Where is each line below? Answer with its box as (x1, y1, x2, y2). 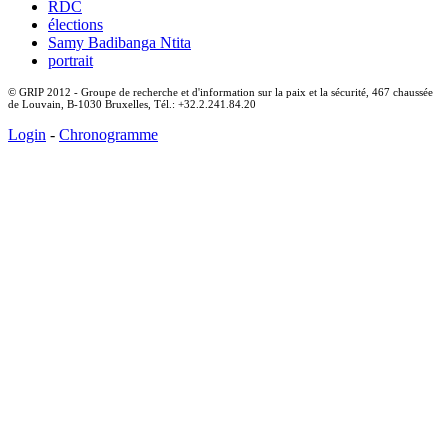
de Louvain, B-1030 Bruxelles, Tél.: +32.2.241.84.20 (8, 98, 256, 111)
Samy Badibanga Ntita (48, 34, 191, 52)
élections (48, 16, 103, 34)
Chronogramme (59, 126, 158, 144)
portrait (48, 52, 93, 70)
